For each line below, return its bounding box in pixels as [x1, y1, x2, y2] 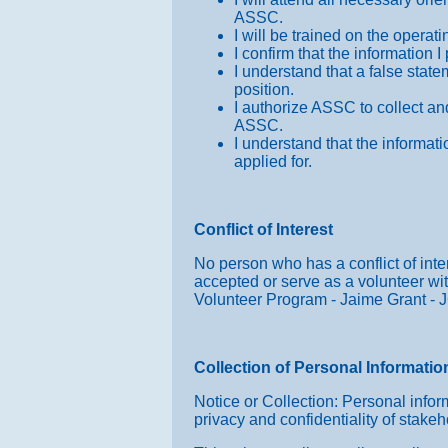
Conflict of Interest [194, 220, 333, 238]
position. [234, 80, 294, 98]
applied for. [234, 152, 312, 170]
